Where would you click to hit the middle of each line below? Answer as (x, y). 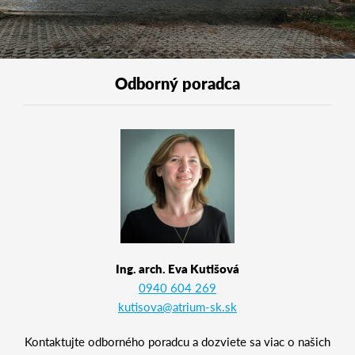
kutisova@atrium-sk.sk (177, 306)
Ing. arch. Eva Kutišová (177, 268)
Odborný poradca (177, 83)
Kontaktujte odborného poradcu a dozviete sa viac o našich (177, 341)
